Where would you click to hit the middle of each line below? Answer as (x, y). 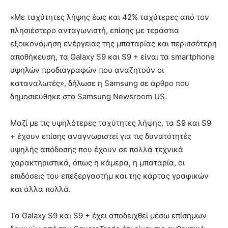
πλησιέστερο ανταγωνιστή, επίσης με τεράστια (95, 31)
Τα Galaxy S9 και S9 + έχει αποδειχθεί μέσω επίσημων (108, 216)
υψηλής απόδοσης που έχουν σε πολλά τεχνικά (97, 150)
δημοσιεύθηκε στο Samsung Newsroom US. (89, 97)
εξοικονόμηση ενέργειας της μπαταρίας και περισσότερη (113, 44)
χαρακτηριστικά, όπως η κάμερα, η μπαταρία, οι (97, 163)
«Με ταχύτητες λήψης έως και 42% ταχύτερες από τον (110, 17)
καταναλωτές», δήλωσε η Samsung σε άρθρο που (100, 83)
